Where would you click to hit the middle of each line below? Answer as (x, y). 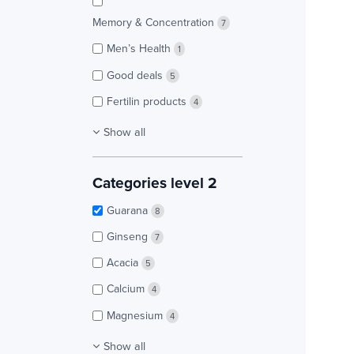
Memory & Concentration (155, 23)
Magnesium (136, 315)
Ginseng (129, 237)
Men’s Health (140, 49)
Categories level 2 (155, 182)
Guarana (129, 210)
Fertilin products (148, 101)
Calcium (127, 289)
